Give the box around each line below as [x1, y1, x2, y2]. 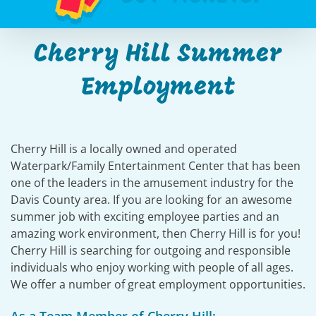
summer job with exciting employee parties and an [10, 209, 279, 224]
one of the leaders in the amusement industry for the [10, 175, 293, 190]
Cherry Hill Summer [33, 42, 283, 68]
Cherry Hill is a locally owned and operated [10, 141, 237, 157]
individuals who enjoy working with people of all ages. [10, 260, 293, 275]
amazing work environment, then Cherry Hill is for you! [10, 226, 300, 241]
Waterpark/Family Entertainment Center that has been [10, 158, 300, 174]
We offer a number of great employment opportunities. [10, 276, 305, 292]
